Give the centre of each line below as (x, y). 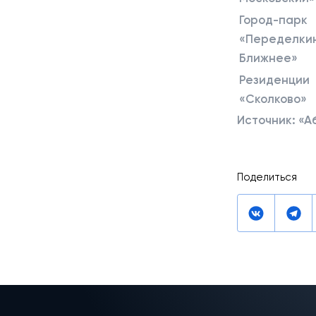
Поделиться (267, 177)
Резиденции (274, 79)
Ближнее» (268, 57)
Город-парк (273, 19)
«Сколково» (273, 98)
